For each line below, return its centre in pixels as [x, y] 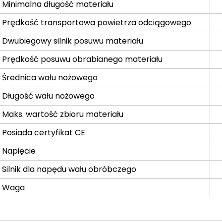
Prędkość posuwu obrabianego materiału [83, 59]
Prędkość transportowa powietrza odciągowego [97, 22]
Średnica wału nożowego [50, 77]
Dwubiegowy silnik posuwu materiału [73, 41]
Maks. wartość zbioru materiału [64, 114]
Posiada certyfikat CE [45, 132]
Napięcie [19, 151]
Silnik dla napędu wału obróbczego [69, 169]
